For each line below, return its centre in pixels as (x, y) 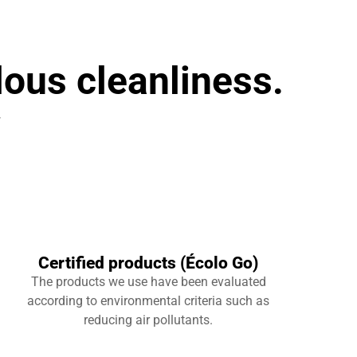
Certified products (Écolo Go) (149, 263)
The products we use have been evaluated (148, 282)
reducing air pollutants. (149, 320)
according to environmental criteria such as (149, 301)
